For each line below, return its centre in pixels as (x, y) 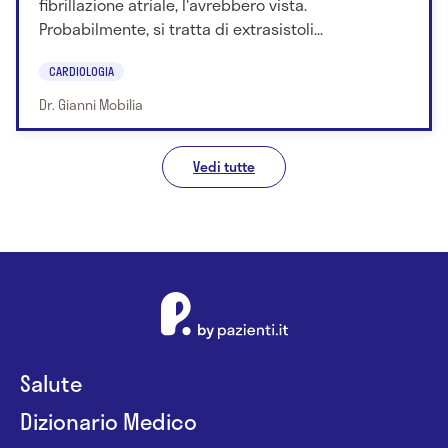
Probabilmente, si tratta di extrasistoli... (181, 28)
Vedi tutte (224, 167)
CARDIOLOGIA (81, 71)
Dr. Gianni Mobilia (91, 105)
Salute (51, 383)
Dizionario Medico (108, 421)
